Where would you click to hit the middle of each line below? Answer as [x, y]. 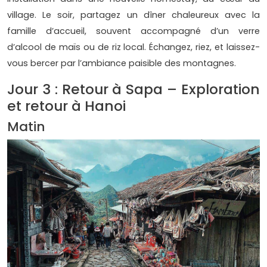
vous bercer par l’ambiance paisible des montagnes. [122, 63]
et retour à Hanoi [66, 106]
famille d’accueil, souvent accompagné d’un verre [133, 31]
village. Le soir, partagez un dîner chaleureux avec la [133, 15]
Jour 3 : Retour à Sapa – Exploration [133, 89]
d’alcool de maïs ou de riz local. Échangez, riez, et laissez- [133, 47]
